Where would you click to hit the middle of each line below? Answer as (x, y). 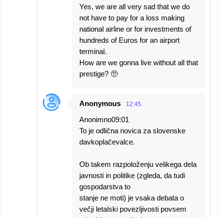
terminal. (93, 52)
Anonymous (100, 104)
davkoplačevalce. (107, 142)
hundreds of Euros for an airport (129, 40)
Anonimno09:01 (104, 120)
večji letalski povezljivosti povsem (133, 209)
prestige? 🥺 (99, 74)
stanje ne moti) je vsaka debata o (132, 198)
